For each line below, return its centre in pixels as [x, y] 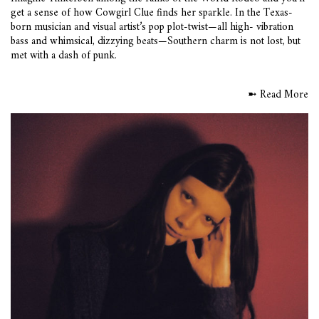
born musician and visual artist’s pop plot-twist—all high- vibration [152, 28]
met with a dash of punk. [64, 56]
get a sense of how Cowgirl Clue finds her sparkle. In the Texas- [152, 14]
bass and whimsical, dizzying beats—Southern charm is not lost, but [156, 42]
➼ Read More [278, 95]
